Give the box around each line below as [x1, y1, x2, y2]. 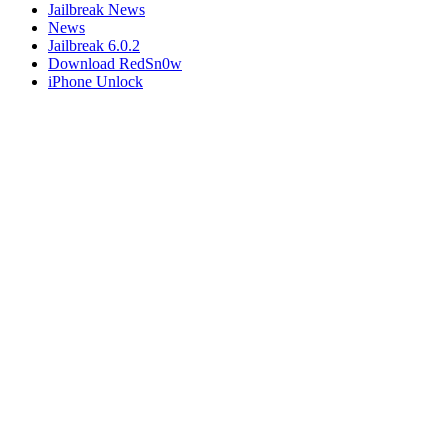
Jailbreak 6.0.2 [48, 37, 140, 55]
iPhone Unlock [48, 73, 143, 91]
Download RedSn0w [48, 55, 182, 73]
